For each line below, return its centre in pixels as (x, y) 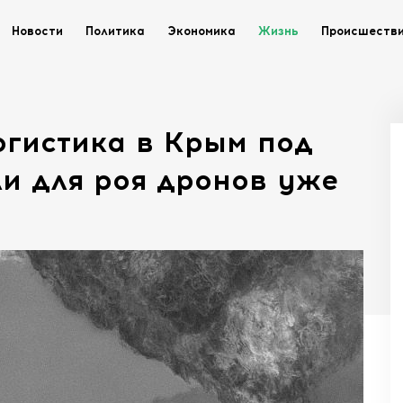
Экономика (201, 31)
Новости (37, 31)
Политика (115, 31)
